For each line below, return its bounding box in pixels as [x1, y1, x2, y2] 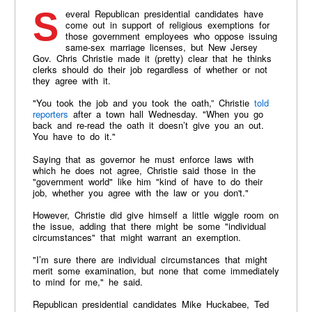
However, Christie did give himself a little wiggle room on [32, 208, 279, 221]
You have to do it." [32, 130, 116, 143]
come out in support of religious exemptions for [65, 18, 270, 32]
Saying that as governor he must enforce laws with [32, 152, 253, 166]
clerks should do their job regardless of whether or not [32, 63, 267, 77]
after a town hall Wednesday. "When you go [68, 107, 263, 121]
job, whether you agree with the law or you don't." [32, 185, 253, 199]
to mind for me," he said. [32, 275, 148, 289]
